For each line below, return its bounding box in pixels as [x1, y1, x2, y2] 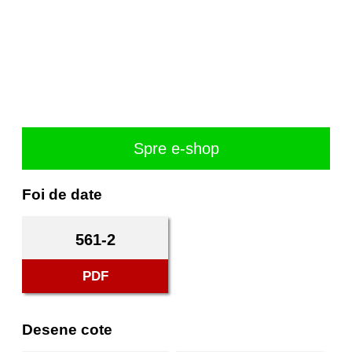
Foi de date [22, 186, 102, 203]
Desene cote [22, 321, 112, 339]
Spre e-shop [133, 140, 219, 158]
